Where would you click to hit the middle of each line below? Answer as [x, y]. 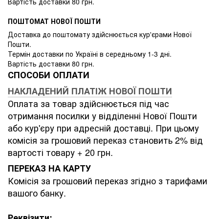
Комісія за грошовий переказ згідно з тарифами [108, 181]
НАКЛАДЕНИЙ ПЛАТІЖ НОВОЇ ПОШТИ [90, 91]
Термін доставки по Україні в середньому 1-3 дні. [90, 54]
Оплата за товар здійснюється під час [88, 103]
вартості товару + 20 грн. [60, 152]
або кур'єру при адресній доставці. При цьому [103, 128]
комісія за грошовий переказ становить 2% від [105, 140]
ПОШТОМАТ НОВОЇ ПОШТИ [54, 21]
